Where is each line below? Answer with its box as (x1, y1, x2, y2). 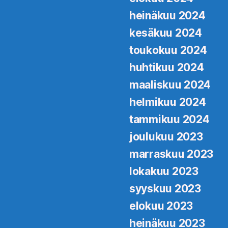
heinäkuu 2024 (129, 9, 206, 22)
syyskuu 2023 (129, 182, 201, 195)
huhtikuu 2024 (129, 61, 204, 74)
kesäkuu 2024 (129, 26, 202, 39)
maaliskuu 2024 (129, 78, 211, 91)
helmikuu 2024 (129, 95, 206, 108)
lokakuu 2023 (129, 164, 198, 178)
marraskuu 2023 (129, 147, 214, 160)
